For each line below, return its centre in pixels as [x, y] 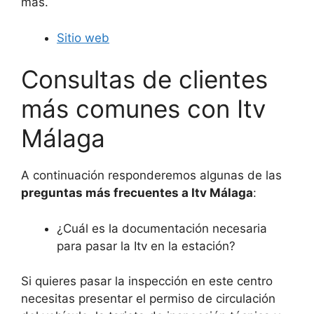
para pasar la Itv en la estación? [146, 246]
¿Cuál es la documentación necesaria [162, 228]
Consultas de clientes [144, 80]
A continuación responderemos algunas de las [151, 176]
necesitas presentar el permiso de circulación [148, 299]
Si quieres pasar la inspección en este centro [147, 281]
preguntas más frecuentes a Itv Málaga [137, 193]
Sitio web [83, 37]
